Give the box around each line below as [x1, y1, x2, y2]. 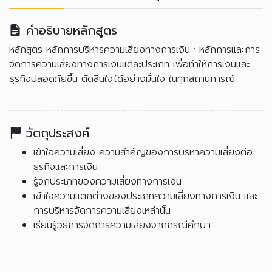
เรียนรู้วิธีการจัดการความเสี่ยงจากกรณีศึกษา [33, 218, 211, 233]
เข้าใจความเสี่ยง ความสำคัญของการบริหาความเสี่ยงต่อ [33, 145, 253, 160]
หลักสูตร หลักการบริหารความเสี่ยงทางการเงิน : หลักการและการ [9, 42, 260, 57]
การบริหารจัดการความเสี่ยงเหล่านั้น [33, 203, 171, 218]
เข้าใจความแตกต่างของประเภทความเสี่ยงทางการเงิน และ [33, 189, 257, 203]
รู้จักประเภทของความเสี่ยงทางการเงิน [33, 174, 182, 189]
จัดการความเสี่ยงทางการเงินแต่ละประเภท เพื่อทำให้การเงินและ [9, 57, 250, 72]
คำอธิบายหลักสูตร [26, 21, 117, 39]
